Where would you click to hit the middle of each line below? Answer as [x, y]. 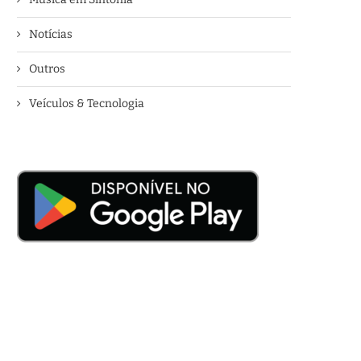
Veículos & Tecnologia [87, 104]
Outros [47, 69]
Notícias [51, 34]
